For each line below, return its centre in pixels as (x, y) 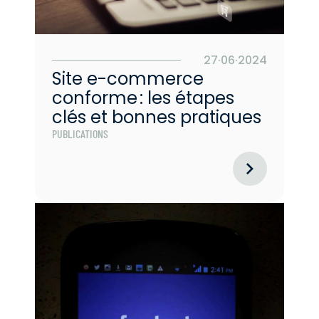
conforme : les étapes (143, 98)
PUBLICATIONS (80, 133)
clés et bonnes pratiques (157, 117)
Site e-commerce (128, 78)
